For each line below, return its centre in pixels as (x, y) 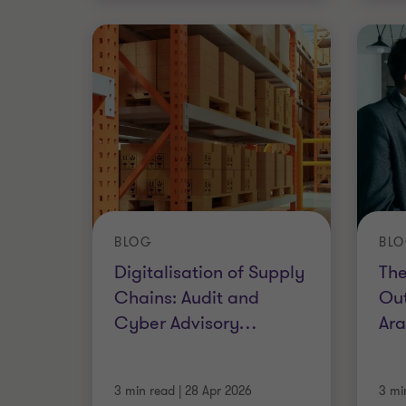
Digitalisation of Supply (209, 272)
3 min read (145, 391)
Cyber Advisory (177, 323)
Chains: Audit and (187, 297)
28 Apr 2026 (218, 391)
